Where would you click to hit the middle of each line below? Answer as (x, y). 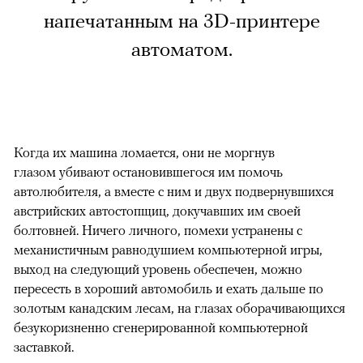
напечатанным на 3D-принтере (181, 22)
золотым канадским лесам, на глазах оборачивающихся (179, 308)
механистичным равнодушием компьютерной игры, (168, 250)
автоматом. (181, 50)
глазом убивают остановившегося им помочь (148, 172)
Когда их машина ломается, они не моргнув (144, 153)
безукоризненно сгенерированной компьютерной (161, 328)
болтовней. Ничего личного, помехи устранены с (158, 231)
